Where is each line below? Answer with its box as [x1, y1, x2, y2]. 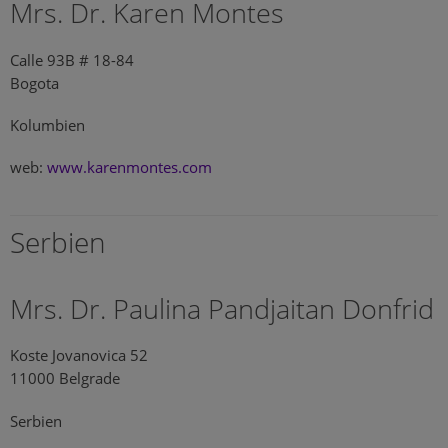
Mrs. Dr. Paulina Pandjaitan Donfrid [10, 291, 434, 327]
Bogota [10, 72, 59, 94]
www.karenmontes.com [47, 157, 212, 178]
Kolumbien [10, 114, 85, 136]
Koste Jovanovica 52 [10, 345, 148, 367]
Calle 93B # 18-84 [10, 49, 134, 71]
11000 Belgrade [10, 368, 120, 390]
